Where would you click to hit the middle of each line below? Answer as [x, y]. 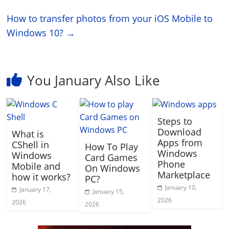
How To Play [111, 147]
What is [28, 134]
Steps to [175, 121]
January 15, [108, 191]
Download [179, 132]
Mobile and [36, 166]
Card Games [111, 157]
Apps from [180, 143]
